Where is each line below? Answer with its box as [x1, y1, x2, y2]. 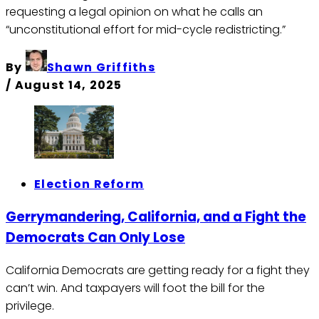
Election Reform [34, 176, 145, 193]
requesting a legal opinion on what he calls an [6, 4, 263, 21]
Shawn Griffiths [46, 59, 156, 76]
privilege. [6, 297, 54, 314]
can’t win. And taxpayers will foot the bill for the [6, 279, 265, 296]
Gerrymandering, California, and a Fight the [6, 206, 306, 226]
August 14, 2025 [14, 77, 122, 94]
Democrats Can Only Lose [6, 227, 185, 247]
